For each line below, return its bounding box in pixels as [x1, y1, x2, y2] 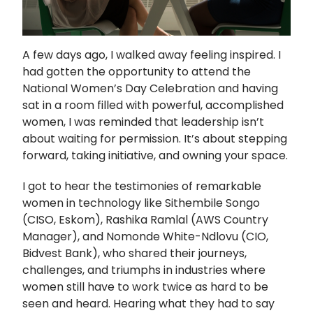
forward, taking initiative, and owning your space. [22, 147, 288, 163]
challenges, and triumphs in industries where [22, 261, 265, 278]
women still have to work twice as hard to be [22, 278, 268, 295]
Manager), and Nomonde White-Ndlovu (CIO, [22, 228, 268, 245]
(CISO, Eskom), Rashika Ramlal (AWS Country [22, 211, 268, 228]
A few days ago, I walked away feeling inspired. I [22, 46, 281, 63]
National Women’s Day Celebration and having [22, 80, 278, 96]
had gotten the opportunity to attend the [22, 63, 251, 80]
